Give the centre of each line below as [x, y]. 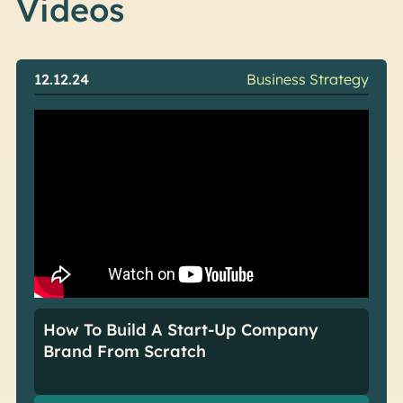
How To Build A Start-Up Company [180, 330]
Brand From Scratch [124, 352]
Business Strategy [308, 79]
